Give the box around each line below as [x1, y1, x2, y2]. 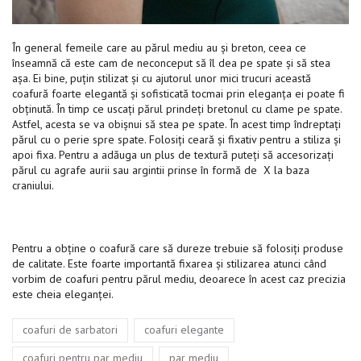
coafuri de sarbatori [23, 322, 118, 337]
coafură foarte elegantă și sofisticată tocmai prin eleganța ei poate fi [12, 85, 345, 101]
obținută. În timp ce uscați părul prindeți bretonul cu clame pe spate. [12, 101, 342, 116]
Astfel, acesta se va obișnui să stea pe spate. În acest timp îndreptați [12, 116, 341, 131]
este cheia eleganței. [12, 286, 114, 301]
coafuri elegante [144, 322, 224, 337]
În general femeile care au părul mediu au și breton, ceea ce [12, 39, 306, 55]
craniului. [12, 177, 54, 193]
